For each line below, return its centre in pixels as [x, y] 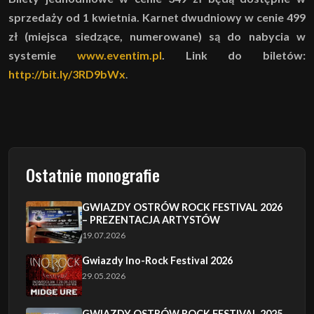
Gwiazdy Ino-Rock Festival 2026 [157, 261]
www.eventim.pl [119, 55]
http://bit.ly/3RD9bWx [67, 74]
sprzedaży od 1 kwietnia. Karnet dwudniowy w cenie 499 [157, 18]
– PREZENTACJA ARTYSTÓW [151, 220]
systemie [43, 55]
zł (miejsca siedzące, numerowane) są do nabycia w [157, 36]
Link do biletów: [245, 55]
